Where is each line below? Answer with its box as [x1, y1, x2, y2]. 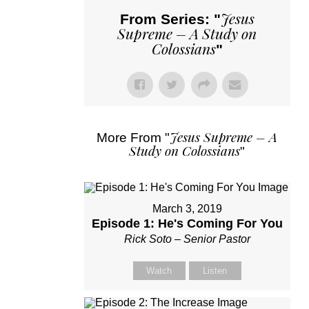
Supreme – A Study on [117, 23, 257, 43]
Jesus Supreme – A [170, 127, 278, 146]
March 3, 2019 [152, 202, 222, 215]
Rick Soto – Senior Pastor [123, 232, 250, 245]
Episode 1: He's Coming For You [91, 216, 283, 230]
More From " [97, 130, 170, 145]
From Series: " [119, 10, 221, 27]
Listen [203, 265, 228, 276]
